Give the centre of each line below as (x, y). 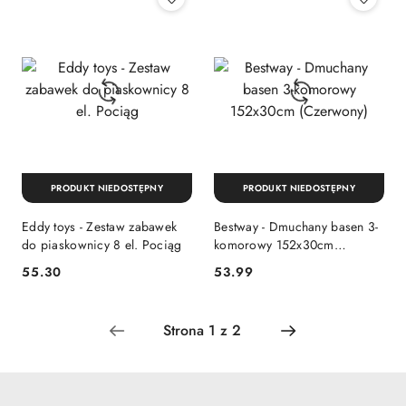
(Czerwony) (246, 262)
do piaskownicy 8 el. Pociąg (102, 244)
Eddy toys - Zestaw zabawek (100, 226)
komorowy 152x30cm (274, 244)
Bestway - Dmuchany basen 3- (296, 226)
